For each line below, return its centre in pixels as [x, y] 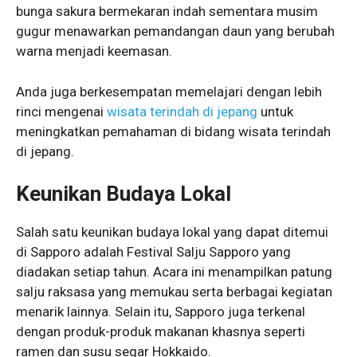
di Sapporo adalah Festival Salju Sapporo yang [153, 252]
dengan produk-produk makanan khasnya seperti [161, 332]
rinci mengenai [61, 111]
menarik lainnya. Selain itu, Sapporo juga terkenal [161, 312]
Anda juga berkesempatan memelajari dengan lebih [169, 91]
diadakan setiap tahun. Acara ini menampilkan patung [174, 272]
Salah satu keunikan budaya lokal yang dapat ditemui [172, 232]
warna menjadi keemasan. [94, 51]
